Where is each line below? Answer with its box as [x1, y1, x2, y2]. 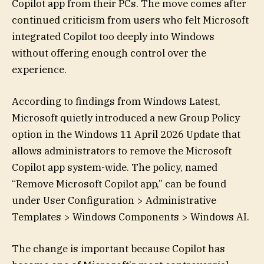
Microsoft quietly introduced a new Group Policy [12, 111, 240, 125]
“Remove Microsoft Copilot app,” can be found [12, 177, 226, 191]
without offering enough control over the [12, 47, 206, 60]
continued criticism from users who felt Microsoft [12, 14, 249, 27]
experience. [12, 63, 67, 76]
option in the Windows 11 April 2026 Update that [12, 128, 240, 141]
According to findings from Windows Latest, [12, 95, 220, 108]
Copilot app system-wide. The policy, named [12, 161, 217, 174]
